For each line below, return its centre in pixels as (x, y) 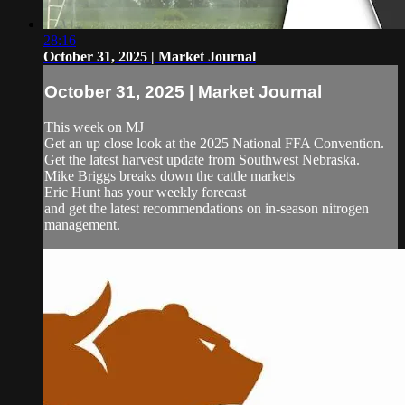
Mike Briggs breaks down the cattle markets (170, 175)
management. (82, 224)
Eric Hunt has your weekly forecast (145, 192)
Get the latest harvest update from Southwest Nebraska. (202, 159)
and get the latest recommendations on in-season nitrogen (207, 208)
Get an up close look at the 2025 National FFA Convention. (214, 143)
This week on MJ (94, 127)
